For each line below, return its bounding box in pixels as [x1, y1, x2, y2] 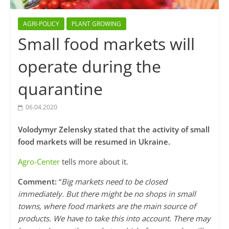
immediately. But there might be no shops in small [17, 189, 196, 199]
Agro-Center [17, 156, 60, 167]
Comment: [17, 176, 57, 187]
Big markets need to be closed [61, 176, 167, 187]
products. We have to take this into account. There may [17, 213, 211, 224]
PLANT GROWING [71, 19, 121, 29]
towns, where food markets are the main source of [17, 201, 196, 212]
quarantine [17, 78, 103, 100]
